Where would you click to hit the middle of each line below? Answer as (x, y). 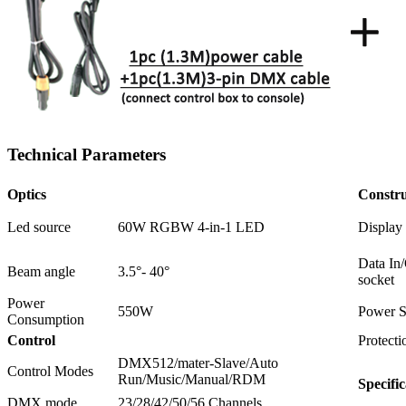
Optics (27, 195)
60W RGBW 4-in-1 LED (191, 227)
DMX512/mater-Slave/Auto (198, 363)
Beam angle (41, 272)
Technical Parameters (87, 155)
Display (380, 227)
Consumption (46, 320)
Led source (39, 227)
